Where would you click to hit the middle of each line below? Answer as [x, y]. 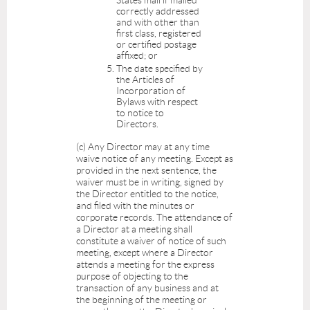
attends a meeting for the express [145, 265]
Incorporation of [151, 91]
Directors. [138, 124]
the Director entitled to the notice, [147, 194]
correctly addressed [158, 11]
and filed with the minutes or [135, 206]
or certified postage [156, 44]
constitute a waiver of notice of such [151, 241]
